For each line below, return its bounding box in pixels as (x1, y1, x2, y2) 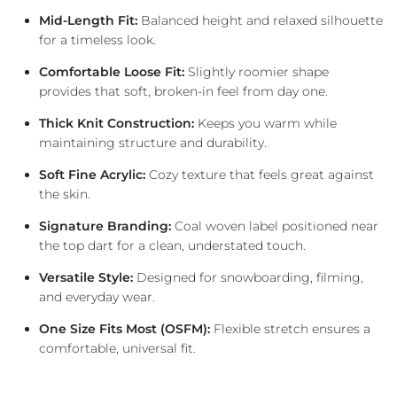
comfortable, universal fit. (39, 339, 196, 356)
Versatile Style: (39, 269, 133, 285)
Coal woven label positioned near (171, 217, 378, 234)
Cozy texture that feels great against (145, 166, 374, 183)
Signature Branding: (39, 217, 171, 234)
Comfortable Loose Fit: (39, 63, 184, 80)
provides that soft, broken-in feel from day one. (39, 82, 328, 99)
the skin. (39, 185, 90, 202)
